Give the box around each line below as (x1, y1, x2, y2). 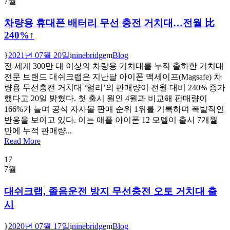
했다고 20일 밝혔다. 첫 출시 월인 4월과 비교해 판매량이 (4, 94, 207, 103)
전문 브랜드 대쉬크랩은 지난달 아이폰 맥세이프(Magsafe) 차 (4, 72, 222, 82)
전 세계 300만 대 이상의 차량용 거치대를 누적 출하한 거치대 (4, 62, 224, 71)
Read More (4, 137, 41, 146)
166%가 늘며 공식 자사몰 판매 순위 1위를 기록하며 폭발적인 (4, 105, 224, 114)
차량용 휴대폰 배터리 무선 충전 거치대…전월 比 (4, 17, 215, 28)
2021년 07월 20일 (8, 51, 70, 60)
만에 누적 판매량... (4, 126, 72, 136)
